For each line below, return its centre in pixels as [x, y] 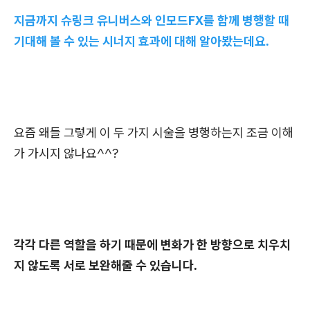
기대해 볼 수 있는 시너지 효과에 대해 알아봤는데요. [142, 42]
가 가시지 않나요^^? [66, 154]
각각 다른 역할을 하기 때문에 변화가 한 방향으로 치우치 [152, 245]
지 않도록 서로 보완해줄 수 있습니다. [106, 266]
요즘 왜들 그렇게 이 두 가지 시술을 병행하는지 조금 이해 [154, 133]
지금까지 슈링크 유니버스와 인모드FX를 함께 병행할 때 [152, 21]
